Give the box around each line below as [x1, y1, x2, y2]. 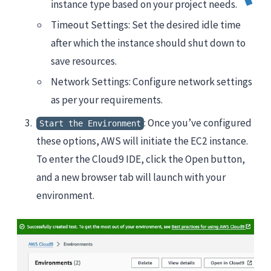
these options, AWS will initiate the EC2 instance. [36, 134, 248, 148]
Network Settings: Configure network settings [51, 74, 252, 88]
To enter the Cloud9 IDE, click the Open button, [36, 152, 245, 166]
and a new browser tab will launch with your [36, 170, 226, 184]
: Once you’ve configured [144, 116, 252, 129]
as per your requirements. [51, 93, 163, 106]
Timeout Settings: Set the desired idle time [51, 18, 241, 31]
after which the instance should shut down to [51, 36, 246, 50]
